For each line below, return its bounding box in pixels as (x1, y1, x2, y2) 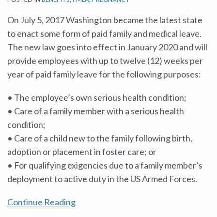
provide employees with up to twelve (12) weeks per (7, 55, 203, 66)
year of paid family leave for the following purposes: (7, 69, 201, 79)
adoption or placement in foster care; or (7, 146, 156, 157)
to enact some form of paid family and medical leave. (7, 28, 201, 39)
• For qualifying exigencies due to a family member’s (7, 160, 202, 170)
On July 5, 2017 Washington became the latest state (7, 15, 202, 25)
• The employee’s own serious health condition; (7, 92, 186, 103)
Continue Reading (7, 197, 76, 207)
